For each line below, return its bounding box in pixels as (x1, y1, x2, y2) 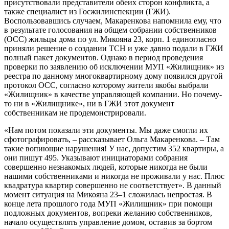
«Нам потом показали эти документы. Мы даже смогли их (4, 125, 208, 134)
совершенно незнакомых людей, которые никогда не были (4, 162, 208, 171)
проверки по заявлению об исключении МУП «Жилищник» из (4, 62, 224, 71)
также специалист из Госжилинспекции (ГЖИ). (4, 7, 171, 16)
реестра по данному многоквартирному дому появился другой (4, 71, 223, 80)
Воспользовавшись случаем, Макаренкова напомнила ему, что (4, 16, 221, 25)
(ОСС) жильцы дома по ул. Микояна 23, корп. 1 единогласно (4, 34, 216, 43)
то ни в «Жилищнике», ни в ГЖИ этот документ (4, 99, 174, 108)
